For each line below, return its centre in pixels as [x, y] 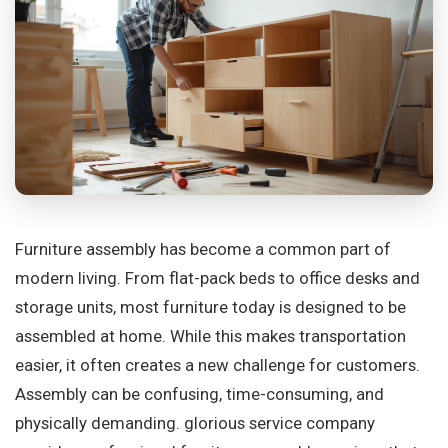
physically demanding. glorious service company [195, 423]
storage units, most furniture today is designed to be [210, 307]
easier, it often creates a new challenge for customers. [217, 365]
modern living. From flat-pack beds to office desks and [217, 278]
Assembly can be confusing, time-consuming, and [199, 394]
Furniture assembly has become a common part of [203, 249]
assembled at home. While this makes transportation [210, 336]
